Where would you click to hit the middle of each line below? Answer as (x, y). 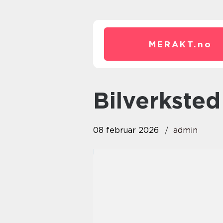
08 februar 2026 (126, 130)
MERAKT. (173, 44)
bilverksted (165, 101)
